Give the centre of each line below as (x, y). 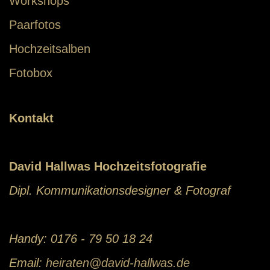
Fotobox (31, 73)
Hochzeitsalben (50, 49)
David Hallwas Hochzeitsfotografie (108, 167)
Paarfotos (35, 25)
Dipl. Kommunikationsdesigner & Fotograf (120, 191)
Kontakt (31, 118)
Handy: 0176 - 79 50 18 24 (81, 239)
